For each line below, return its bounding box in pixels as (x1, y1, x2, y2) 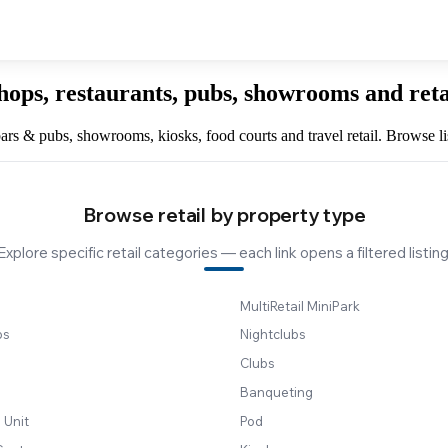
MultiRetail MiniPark (240, 297, 360, 314)
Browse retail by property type (82, 201, 366, 227)
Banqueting (240, 383, 313, 400)
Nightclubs (240, 326, 306, 343)
